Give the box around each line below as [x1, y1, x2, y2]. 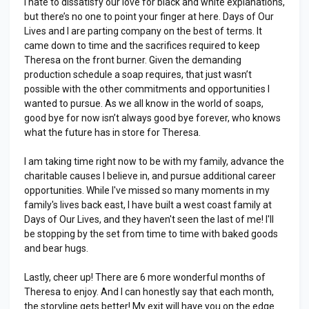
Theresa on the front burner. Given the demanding [24, 54, 241, 66]
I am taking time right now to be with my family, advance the [24, 155, 284, 167]
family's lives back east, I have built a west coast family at [24, 199, 272, 210]
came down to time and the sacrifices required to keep [24, 39, 260, 51]
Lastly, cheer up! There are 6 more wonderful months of [24, 271, 266, 283]
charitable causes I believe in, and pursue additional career [24, 170, 276, 181]
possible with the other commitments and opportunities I [24, 83, 270, 94]
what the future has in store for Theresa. [24, 126, 201, 138]
